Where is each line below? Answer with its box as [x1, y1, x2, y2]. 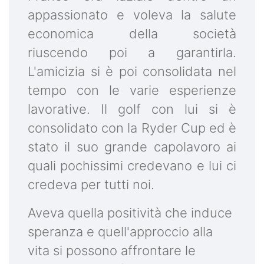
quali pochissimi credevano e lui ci [28, 158, 236, 174]
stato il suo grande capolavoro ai [28, 139, 236, 155]
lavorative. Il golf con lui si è [28, 101, 236, 117]
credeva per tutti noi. [28, 177, 154, 193]
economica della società [28, 26, 236, 42]
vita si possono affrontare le [28, 243, 196, 259]
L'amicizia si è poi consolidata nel [28, 64, 236, 80]
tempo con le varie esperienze [28, 82, 236, 98]
